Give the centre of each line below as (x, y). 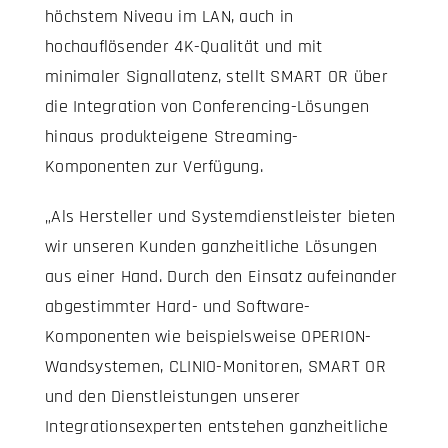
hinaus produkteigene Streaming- (171, 137)
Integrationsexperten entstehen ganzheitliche (216, 427)
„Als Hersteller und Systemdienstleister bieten (220, 217)
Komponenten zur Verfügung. (154, 167)
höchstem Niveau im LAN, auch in (169, 17)
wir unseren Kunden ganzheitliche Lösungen (211, 247)
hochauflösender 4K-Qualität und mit (183, 47)
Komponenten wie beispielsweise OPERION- (208, 337)
